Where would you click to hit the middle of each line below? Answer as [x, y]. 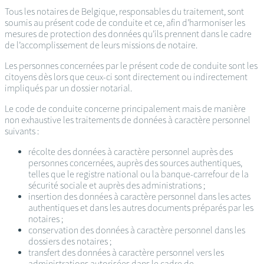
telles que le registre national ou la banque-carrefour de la [138, 174]
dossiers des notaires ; [70, 242]
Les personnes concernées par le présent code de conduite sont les [131, 66]
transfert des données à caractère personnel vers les [126, 253]
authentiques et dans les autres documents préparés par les [141, 208]
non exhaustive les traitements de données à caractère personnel [128, 120]
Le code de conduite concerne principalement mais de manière [125, 109]
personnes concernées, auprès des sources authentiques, [135, 163]
